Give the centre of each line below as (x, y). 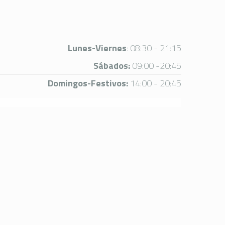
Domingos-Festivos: (88, 83)
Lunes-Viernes (97, 48)
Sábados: (111, 66)
